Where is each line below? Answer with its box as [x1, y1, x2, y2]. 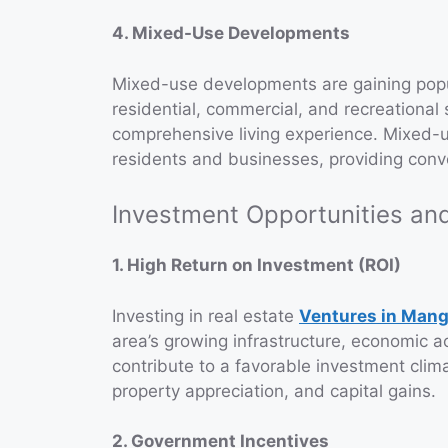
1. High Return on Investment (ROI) [112, 255, 401, 276]
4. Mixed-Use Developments [112, 23, 350, 44]
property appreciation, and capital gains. [112, 380, 436, 401]
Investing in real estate [112, 305, 299, 326]
